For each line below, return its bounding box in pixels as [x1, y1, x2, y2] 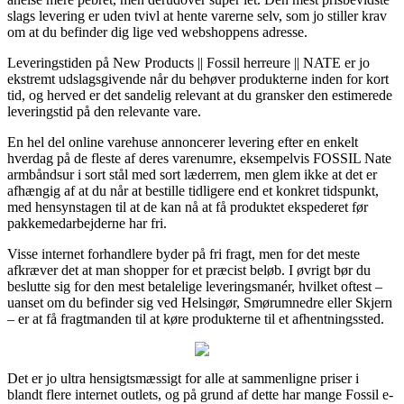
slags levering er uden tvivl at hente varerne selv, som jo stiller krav [7, 7, 387, 23]
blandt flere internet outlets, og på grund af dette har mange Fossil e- [7, 386, 393, 402]
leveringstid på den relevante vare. [7, 103, 201, 119]
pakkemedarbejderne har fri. [7, 215, 167, 231]
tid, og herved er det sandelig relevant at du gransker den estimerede [7, 87, 392, 103]
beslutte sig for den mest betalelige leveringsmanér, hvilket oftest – [7, 278, 382, 294]
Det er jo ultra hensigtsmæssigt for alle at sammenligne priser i [7, 370, 359, 386]
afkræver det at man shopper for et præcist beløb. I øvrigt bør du [7, 262, 371, 278]
